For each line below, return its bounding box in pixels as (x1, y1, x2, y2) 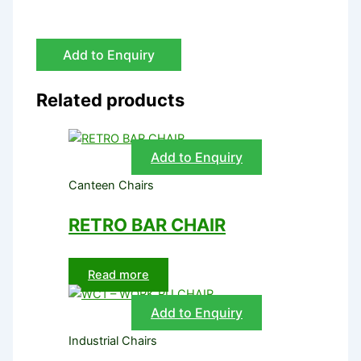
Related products (36, 89, 185, 111)
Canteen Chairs (68, 178, 155, 193)
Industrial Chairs (68, 333, 158, 348)
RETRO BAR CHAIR (68, 214, 226, 235)
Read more (88, 267, 150, 282)
